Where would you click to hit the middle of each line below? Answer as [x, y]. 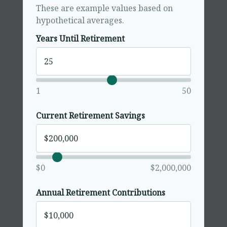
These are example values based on [104, 8]
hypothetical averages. [80, 20]
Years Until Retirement [80, 39]
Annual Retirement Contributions [101, 193]
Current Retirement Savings [90, 116]
